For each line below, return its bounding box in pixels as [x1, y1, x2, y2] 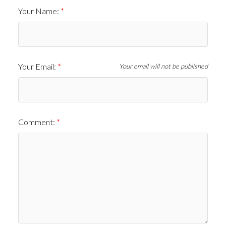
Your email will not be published [119, 62, 208, 71]
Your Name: [18, 6, 61, 16]
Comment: [18, 117, 56, 127]
